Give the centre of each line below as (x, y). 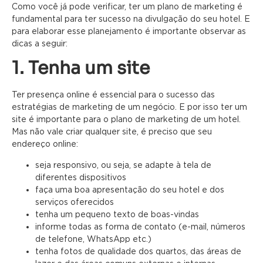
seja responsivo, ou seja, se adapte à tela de (123, 164)
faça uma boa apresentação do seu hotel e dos (130, 189)
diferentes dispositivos (81, 177)
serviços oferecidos (75, 201)
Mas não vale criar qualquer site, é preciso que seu (112, 131)
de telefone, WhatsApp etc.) (93, 238)
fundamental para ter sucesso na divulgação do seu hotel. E (131, 18)
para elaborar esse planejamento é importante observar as (129, 31)
